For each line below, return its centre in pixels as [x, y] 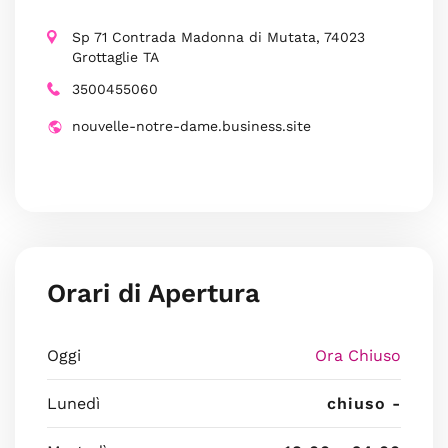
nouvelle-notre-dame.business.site [191, 126]
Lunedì [73, 403]
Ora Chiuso [358, 355]
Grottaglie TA [115, 57]
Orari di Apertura [153, 293]
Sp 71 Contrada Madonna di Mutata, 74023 [218, 37]
